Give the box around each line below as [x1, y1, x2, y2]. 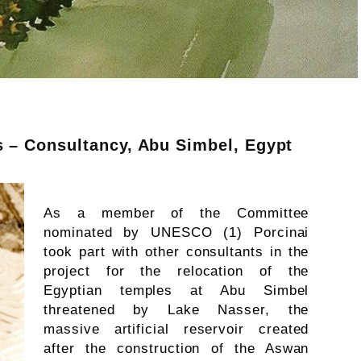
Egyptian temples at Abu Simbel [44, 281, 309, 298]
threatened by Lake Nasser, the [44, 301, 309, 317]
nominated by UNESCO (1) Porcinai [44, 223, 309, 240]
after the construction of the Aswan [44, 339, 309, 356]
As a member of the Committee [44, 204, 309, 221]
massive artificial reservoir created [44, 320, 309, 337]
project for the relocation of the [44, 262, 309, 279]
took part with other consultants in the [44, 243, 309, 259]
